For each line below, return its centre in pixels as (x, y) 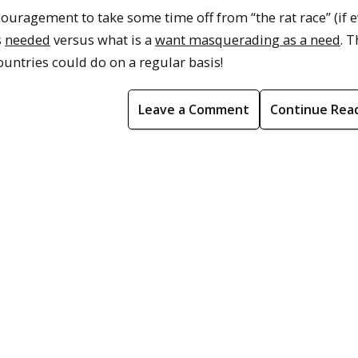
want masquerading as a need (248, 39)
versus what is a (103, 39)
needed (28, 39)
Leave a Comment (194, 109)
